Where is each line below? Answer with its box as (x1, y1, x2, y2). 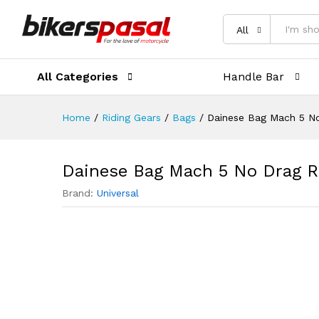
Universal (97, 187, 139, 199)
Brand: (62, 187, 97, 199)
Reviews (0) (148, 11, 208, 23)
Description (73, 11, 131, 23)
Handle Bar (223, 70, 285, 83)
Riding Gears (102, 112, 161, 123)
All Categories (37, 70, 118, 83)
